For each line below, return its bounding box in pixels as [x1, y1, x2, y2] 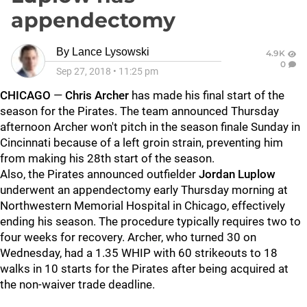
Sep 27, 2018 [56, 66, 111, 77]
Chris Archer [65, 88, 129, 102]
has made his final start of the [129, 88, 284, 102]
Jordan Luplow [199, 167, 275, 181]
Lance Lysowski [72, 46, 149, 58]
